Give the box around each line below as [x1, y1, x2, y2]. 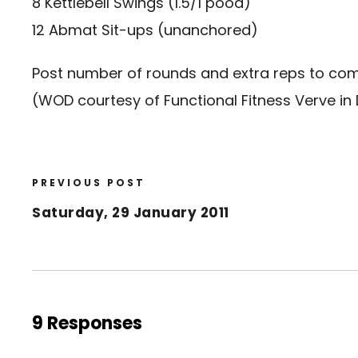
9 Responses [32, 310, 142, 336]
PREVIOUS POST [32, 175, 145, 189]
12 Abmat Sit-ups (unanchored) [32, 19, 258, 40]
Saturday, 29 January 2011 [32, 202, 229, 222]
